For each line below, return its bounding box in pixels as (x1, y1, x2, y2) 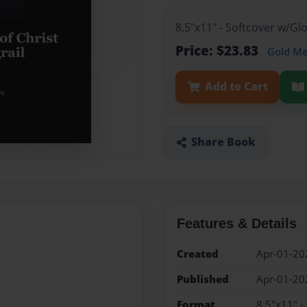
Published (176, 271, 229, 286)
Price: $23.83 (175, 41, 262, 60)
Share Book (191, 134, 256, 150)
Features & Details (176, 215, 297, 231)
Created (176, 246, 219, 261)
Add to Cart (204, 79, 268, 95)
